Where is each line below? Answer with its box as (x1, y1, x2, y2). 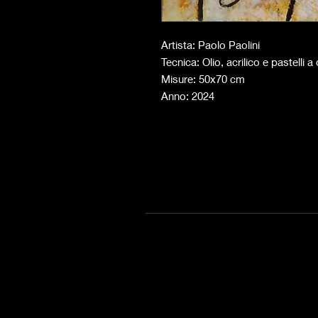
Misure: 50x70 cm (161, 72, 248, 85)
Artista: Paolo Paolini (161, 38, 260, 51)
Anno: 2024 (161, 89, 214, 102)
